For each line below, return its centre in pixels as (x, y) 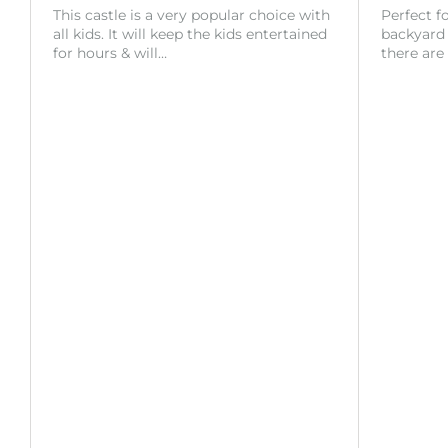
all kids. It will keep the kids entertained (190, 34)
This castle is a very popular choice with (191, 15)
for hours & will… (110, 53)
